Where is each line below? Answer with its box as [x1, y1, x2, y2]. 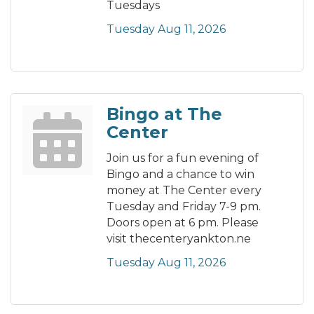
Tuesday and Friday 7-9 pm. [107, 200, 261, 214]
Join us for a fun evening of [107, 151, 259, 165]
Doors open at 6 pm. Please [107, 216, 259, 230]
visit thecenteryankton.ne [107, 232, 251, 246]
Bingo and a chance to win [107, 168, 254, 182]
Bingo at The [107, 104, 222, 125]
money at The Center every [107, 184, 261, 198]
